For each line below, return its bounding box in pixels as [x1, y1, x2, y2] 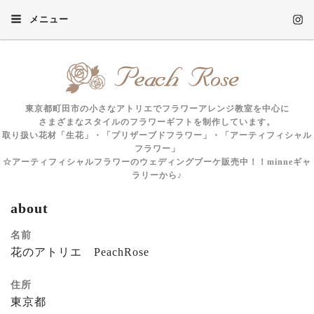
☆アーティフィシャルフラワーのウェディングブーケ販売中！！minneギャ [3, 157, 311, 167]
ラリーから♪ [132, 170, 182, 180]
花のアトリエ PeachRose [11, 246, 149, 258]
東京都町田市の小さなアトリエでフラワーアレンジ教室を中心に [25, 104, 289, 114]
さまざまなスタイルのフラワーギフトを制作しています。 [39, 117, 275, 127]
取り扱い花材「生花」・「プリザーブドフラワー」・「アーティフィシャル [2, 130, 312, 140]
